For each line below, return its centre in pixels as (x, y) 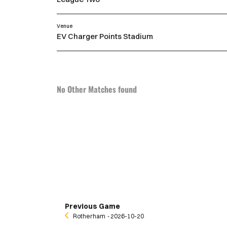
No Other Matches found (97, 89)
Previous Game (92, 206)
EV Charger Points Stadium (105, 36)
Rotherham (89, 216)
